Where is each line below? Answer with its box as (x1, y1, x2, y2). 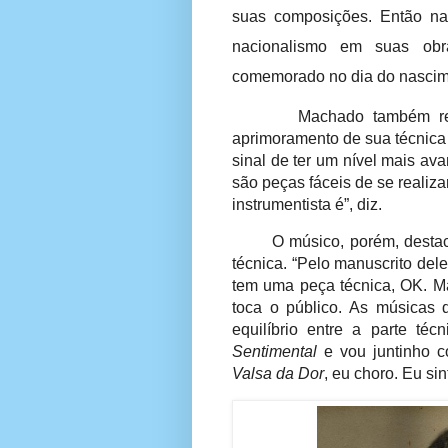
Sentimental (232, 342, 317, 360)
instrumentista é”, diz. (232, 195, 382, 213)
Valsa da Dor (232, 364, 324, 382)
